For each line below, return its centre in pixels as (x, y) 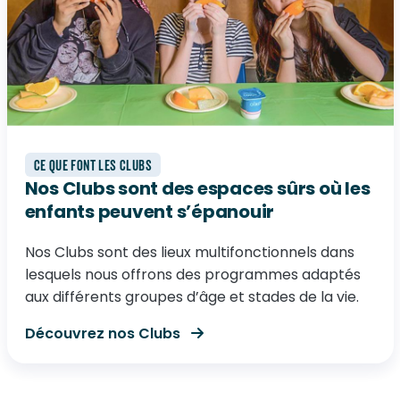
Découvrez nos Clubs (104, 333)
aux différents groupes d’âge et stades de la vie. (192, 297)
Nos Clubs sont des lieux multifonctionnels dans (189, 252)
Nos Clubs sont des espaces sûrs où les (197, 188)
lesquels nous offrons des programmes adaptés (192, 275)
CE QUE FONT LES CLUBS (92, 166)
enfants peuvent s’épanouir (150, 212)
